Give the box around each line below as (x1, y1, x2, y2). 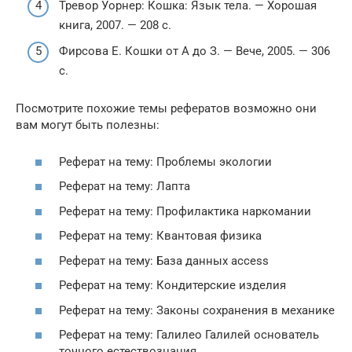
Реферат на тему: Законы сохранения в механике (59, 302, 335, 317)
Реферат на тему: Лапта (59, 179, 190, 193)
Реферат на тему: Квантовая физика (59, 229, 262, 243)
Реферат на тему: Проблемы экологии (59, 154, 272, 169)
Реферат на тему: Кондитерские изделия (59, 278, 286, 292)
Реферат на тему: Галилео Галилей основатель (59, 328, 319, 342)
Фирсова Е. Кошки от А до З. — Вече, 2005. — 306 (59, 44, 330, 58)
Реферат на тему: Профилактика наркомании (59, 203, 311, 218)
